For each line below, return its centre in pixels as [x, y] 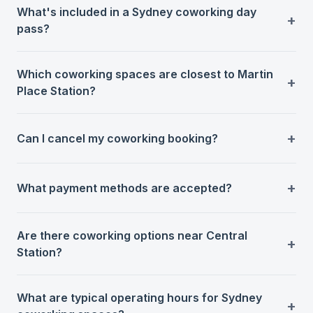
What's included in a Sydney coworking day [137, 12]
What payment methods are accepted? [124, 188]
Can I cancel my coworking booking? [117, 138]
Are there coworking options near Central [132, 235]
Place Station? [56, 90]
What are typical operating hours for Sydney [139, 297]
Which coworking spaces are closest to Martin [145, 74]
